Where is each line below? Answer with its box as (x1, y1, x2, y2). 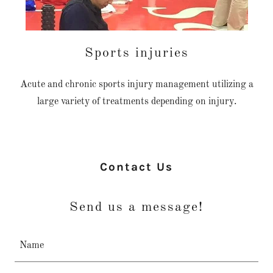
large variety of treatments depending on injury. (37, 96, 236, 107)
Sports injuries (84, 46, 189, 60)
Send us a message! (69, 200, 204, 214)
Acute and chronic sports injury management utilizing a (19, 79, 253, 90)
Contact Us (100, 160, 173, 174)
